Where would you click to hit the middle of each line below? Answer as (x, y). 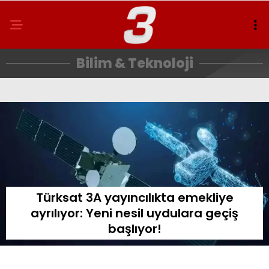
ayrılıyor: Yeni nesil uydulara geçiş (134, 213)
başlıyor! (134, 229)
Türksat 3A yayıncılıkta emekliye (134, 198)
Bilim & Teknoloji (134, 63)
